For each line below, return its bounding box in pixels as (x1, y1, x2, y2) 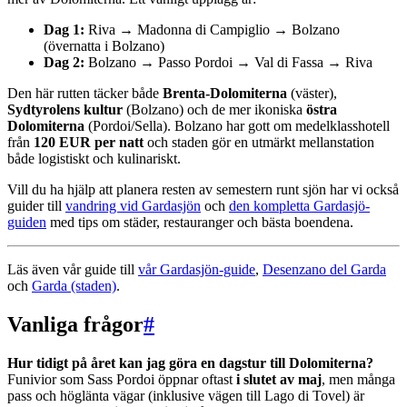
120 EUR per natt (34, 134, 144, 151)
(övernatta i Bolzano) (44, 38, 164, 55)
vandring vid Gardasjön (65, 198, 201, 214)
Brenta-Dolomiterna (163, 85, 287, 102)
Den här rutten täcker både (7, 85, 163, 102)
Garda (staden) (32, 278, 116, 294)
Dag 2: (44, 55, 84, 71)
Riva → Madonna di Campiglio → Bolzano (84, 22, 340, 38)
